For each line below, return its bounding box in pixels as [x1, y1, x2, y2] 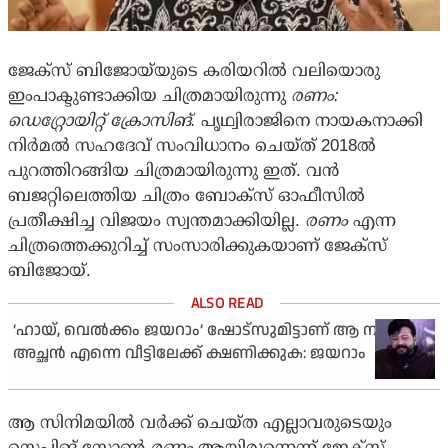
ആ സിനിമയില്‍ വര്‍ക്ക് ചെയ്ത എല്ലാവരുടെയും [8, 413, 392, 433]
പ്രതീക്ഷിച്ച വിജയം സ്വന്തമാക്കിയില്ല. [8, 211, 305, 231]
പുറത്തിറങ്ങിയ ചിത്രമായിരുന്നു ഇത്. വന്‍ [8, 161, 339, 181]
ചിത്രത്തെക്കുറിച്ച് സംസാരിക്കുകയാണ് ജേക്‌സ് [8, 236, 387, 256]
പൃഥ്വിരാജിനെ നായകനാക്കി [196, 111, 423, 131]
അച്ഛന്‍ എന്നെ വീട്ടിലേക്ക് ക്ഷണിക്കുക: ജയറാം [13, 342, 366, 366]
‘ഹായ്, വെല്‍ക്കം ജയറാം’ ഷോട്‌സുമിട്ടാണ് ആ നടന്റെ [13, 319, 415, 343]
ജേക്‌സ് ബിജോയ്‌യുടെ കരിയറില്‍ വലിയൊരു [8, 61, 380, 81]
